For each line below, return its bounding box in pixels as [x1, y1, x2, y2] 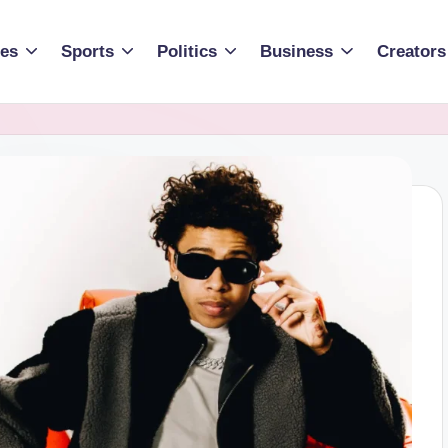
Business [260, 41, 334, 61]
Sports [61, 41, 115, 61]
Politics [157, 41, 218, 61]
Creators [376, 41, 446, 61]
